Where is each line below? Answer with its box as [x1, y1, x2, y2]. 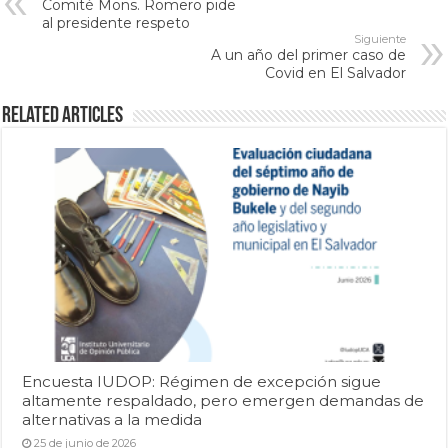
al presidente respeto [42, 13, 191, 32]
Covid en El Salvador [264, 63, 406, 82]
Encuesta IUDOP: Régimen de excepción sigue [22, 372, 382, 392]
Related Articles [2, 104, 124, 128]
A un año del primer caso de [210, 45, 406, 64]
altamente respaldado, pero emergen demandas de [22, 391, 425, 411]
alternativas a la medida [22, 410, 203, 430]
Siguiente [353, 31, 406, 46]
